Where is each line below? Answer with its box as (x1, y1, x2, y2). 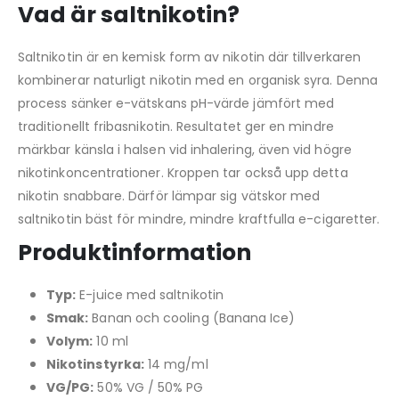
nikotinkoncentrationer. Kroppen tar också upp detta (18, 163, 348, 182)
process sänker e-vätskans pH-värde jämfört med (18, 94, 335, 112)
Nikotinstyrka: (46, 354, 144, 373)
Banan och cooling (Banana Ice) (88, 308, 296, 327)
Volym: (46, 331, 94, 350)
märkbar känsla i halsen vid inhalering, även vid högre (18, 140, 352, 159)
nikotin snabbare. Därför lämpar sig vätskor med (18, 186, 321, 205)
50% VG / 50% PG (94, 378, 204, 396)
